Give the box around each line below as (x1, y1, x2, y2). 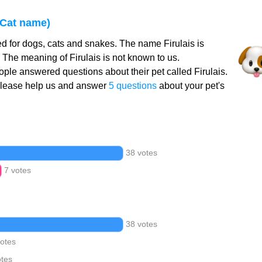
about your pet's (156, 81, 225, 91)
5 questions (108, 81, 157, 91)
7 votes (4, 166, 31, 175)
